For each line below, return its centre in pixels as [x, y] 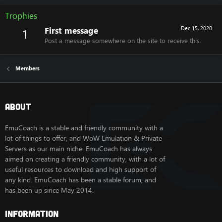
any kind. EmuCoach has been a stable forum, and [81, 180]
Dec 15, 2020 [196, 28]
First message [71, 31]
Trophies [21, 16]
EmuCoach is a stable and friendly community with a [84, 128]
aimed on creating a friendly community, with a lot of [85, 159]
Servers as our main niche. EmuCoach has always [79, 149]
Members [27, 69]
